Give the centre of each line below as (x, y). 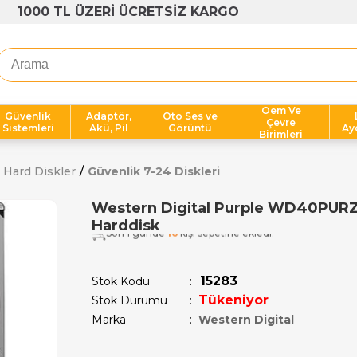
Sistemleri (28, 128)
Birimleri (281, 134)
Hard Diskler (39, 171)
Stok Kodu (121, 281)
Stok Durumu (129, 300)
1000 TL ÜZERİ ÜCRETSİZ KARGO (128, 12)
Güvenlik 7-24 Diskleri (154, 171)
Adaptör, (109, 116)
